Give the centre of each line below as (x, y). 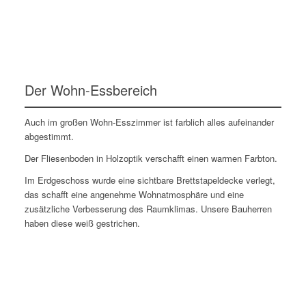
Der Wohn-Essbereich (91, 89)
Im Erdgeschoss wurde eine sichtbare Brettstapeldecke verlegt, (150, 180)
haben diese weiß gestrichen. (82, 223)
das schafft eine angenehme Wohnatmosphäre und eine (134, 194)
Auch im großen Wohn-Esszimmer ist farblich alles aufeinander (149, 122)
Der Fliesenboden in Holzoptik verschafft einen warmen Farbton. (151, 158)
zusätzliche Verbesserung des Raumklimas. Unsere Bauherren (148, 208)
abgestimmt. (49, 136)
